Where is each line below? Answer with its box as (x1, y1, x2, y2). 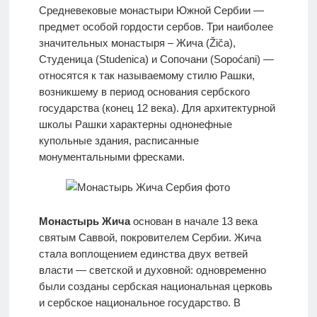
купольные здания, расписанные (38, 134, 199, 147)
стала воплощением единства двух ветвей (38, 248, 248, 260)
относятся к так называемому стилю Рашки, (38, 69, 255, 82)
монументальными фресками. (38, 151, 185, 163)
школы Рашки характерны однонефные (38, 118, 232, 131)
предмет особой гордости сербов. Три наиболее (38, 21, 273, 33)
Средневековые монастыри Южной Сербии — (38, 4, 264, 17)
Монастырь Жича (38, 215, 130, 228)
